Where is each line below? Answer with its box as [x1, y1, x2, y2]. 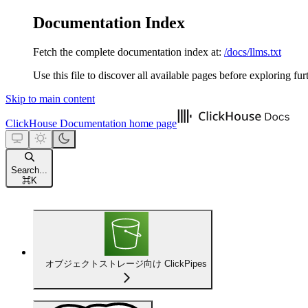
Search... [11, 164, 47, 175]
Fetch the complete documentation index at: [33, 45, 221, 58]
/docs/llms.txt [224, 45, 281, 58]
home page [126, 117, 177, 129]
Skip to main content [5, 92, 95, 104]
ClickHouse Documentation [5, 117, 126, 129]
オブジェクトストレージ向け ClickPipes [45, 258, 207, 269]
